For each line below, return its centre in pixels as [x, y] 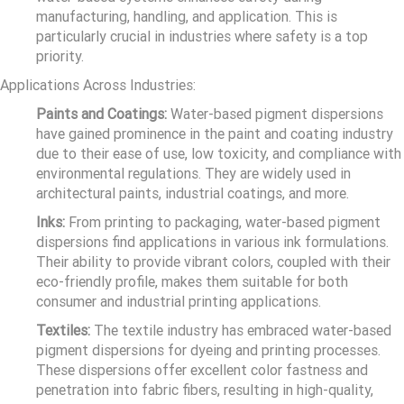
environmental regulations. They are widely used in [193, 174]
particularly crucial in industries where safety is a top [202, 37]
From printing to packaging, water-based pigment [223, 223]
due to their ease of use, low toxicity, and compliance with [219, 154]
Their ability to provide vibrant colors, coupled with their [213, 262]
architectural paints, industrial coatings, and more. [193, 194]
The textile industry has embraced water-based [241, 331]
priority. [60, 57]
